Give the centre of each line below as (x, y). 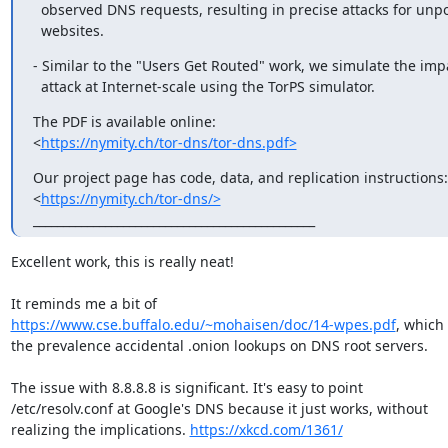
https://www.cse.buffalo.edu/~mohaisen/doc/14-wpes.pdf (203, 324)
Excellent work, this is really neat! (122, 261)
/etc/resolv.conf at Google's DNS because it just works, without (219, 408)
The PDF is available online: (124, 121)
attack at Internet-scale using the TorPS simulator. (207, 86)
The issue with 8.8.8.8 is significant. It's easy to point (186, 387)
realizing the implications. (100, 429)
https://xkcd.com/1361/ (266, 429)
